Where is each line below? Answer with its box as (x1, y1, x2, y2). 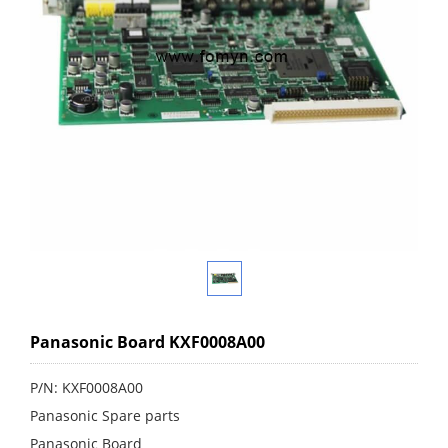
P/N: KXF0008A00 (30, 378, 143, 397)
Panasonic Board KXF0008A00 (30, 331, 265, 353)
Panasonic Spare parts (30, 406, 180, 425)
